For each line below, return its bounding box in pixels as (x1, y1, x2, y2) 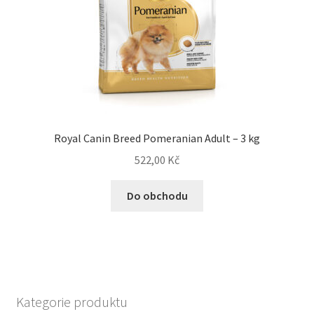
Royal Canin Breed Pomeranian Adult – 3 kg (54, 131, 260, 146)
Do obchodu (126, 188, 188, 203)
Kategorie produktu (15, 293, 128, 311)
